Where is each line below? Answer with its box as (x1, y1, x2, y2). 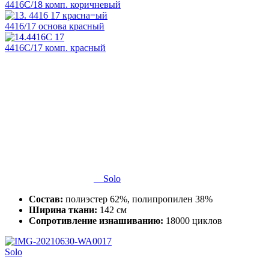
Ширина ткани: (29, 204, 97, 215)
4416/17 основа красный (5, 20, 104, 31)
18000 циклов (163, 215, 222, 226)
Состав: (29, 193, 63, 204)
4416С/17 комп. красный (5, 42, 106, 53)
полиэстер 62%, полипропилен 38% (63, 193, 213, 204)
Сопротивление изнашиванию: (29, 215, 163, 226)
